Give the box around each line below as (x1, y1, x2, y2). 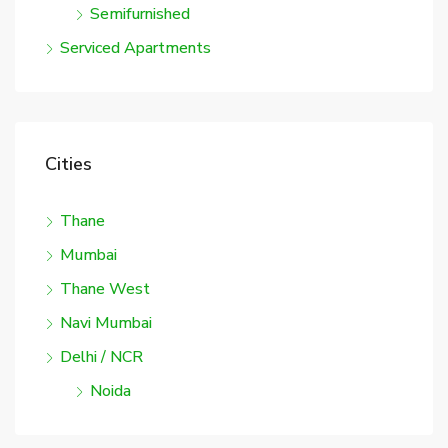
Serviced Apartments (60, 37, 211, 60)
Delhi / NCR (60, 346, 143, 369)
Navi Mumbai (60, 312, 152, 335)
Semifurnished (90, 3, 190, 26)
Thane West (60, 278, 150, 301)
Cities (45, 152, 92, 177)
